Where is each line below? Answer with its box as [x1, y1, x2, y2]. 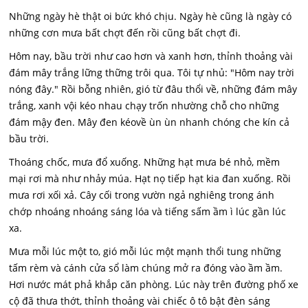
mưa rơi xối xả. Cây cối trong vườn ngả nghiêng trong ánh [9, 188, 275, 202]
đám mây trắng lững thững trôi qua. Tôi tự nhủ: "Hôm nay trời [9, 66, 295, 80]
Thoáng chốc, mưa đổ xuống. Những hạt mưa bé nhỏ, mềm [9, 155, 280, 169]
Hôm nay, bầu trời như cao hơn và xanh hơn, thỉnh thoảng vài [9, 49, 294, 63]
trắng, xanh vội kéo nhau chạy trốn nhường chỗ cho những [9, 99, 280, 113]
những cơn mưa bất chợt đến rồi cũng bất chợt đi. [9, 26, 241, 40]
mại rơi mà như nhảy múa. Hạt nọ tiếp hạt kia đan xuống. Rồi [9, 172, 291, 186]
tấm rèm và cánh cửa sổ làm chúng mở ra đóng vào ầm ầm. [9, 261, 283, 275]
